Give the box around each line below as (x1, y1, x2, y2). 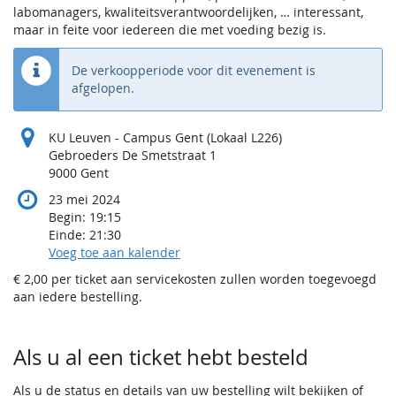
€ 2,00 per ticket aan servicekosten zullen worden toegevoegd (13, 270, 377, 288)
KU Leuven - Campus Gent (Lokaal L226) (49, 129, 282, 147)
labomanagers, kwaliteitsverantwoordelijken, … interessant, (13, 4, 363, 21)
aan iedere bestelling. (13, 288, 142, 306)
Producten (12, 310, 139, 347)
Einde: (49, 226, 89, 244)
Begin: (49, 209, 89, 226)
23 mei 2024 (49, 191, 120, 209)
